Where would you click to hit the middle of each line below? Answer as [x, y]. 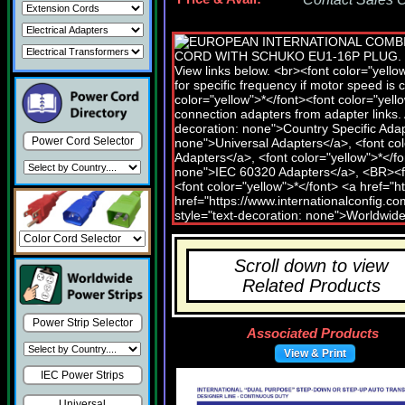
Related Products [311, 286]
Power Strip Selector [82, 323]
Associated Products [313, 334]
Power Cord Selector [82, 141]
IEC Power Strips [82, 376]
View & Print [315, 353]
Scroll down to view [311, 266]
